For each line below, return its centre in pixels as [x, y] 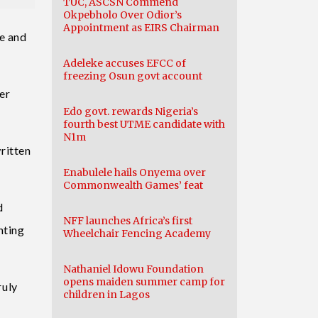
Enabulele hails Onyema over [135, 172]
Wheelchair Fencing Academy [137, 234]
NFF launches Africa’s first [128, 221]
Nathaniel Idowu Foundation [133, 269]
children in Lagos [106, 295]
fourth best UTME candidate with [144, 124]
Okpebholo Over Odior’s [122, 15]
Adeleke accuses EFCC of [125, 63]
